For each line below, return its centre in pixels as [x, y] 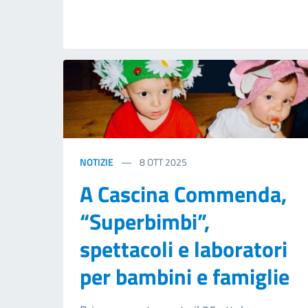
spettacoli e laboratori [184, 249]
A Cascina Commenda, [183, 194]
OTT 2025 [167, 162]
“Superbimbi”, [145, 222]
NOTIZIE [97, 162]
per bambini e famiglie [185, 277]
